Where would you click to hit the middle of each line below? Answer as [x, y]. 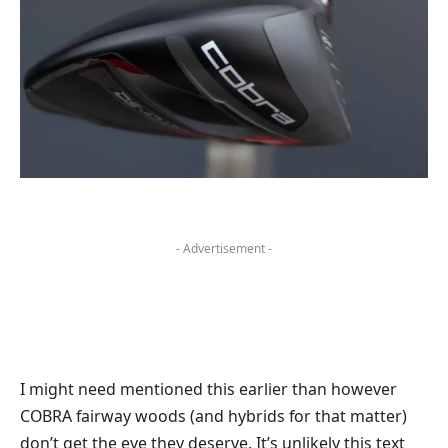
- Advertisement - [224, 248]
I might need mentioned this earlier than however [208, 389]
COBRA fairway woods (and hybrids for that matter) [213, 416]
